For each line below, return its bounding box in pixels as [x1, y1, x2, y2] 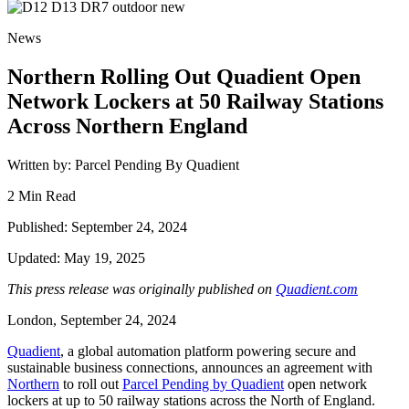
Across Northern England [7, 114, 247, 139]
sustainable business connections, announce [7, 360, 257, 376]
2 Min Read [7, 188, 76, 204]
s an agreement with [257, 360, 372, 376]
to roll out [59, 376, 122, 393]
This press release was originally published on [7, 281, 276, 298]
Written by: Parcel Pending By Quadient [7, 157, 239, 173]
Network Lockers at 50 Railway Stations [7, 89, 383, 114]
